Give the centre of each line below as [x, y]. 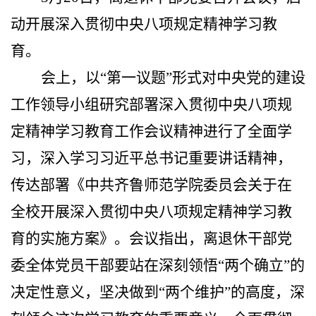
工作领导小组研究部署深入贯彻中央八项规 [151, 104]
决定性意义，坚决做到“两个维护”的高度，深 [158, 292]
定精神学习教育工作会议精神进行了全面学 [151, 131]
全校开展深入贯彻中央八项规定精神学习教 [151, 211]
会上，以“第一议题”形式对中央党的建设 [173, 77]
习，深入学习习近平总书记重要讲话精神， [151, 158]
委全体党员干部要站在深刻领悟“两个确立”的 [158, 265]
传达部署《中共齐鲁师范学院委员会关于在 [151, 184]
